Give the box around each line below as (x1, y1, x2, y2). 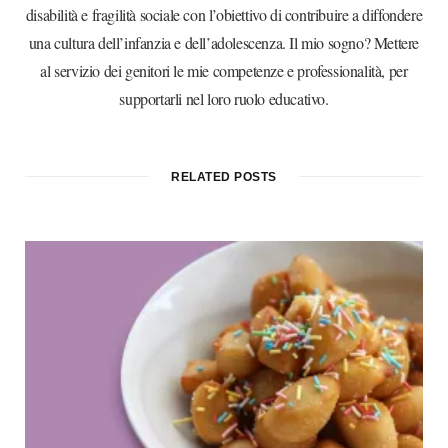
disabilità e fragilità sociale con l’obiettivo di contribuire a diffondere (25, 3, 423, 25)
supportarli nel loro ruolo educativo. (119, 87, 329, 109)
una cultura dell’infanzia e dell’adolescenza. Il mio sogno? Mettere (28, 31, 420, 53)
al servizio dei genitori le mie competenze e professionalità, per (40, 59, 408, 81)
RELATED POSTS (171, 169, 277, 184)
